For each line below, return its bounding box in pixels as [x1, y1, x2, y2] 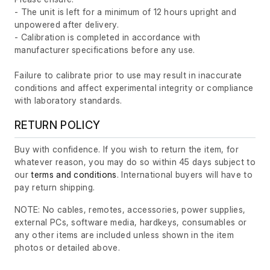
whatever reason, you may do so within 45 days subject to [14, 157, 256, 168]
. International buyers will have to [116, 169, 253, 180]
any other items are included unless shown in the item [14, 230, 234, 240]
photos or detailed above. [14, 242, 121, 253]
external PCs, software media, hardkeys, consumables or [14, 217, 247, 228]
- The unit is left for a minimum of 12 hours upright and [14, 7, 236, 17]
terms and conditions [31, 169, 117, 180]
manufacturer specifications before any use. [14, 45, 195, 55]
